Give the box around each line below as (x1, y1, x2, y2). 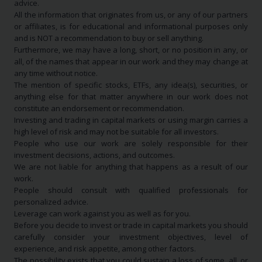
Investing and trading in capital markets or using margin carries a (14, 115, 248, 125)
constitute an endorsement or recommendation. (14, 103, 184, 113)
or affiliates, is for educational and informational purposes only (14, 21, 248, 32)
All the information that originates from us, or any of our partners (14, 9, 248, 20)
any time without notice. (14, 68, 98, 78)
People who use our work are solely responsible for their (14, 138, 248, 149)
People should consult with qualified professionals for (14, 185, 248, 195)
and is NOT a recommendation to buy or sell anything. (14, 33, 204, 43)
